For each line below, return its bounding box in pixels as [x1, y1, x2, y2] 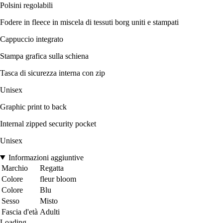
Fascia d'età [1, 207, 38, 216]
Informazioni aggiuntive [8, 153, 84, 162]
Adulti [40, 207, 60, 216]
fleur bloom [40, 174, 76, 183]
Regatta [40, 163, 64, 172]
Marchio [1, 163, 28, 172]
